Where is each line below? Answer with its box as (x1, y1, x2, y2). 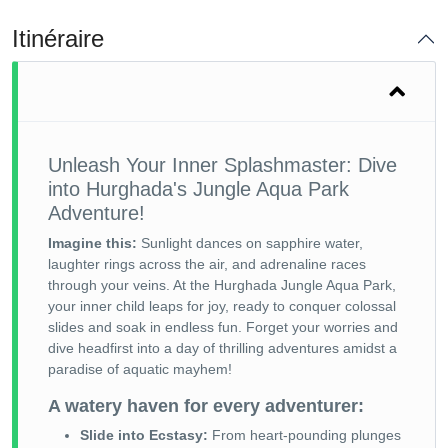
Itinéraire (12, 24, 104, 52)
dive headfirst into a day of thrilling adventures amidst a (48, 339, 397, 356)
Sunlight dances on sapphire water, (137, 234, 363, 251)
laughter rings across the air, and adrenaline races (48, 255, 366, 272)
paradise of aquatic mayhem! (48, 360, 232, 377)
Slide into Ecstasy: (80, 426, 208, 443)
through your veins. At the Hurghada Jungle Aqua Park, (48, 276, 396, 293)
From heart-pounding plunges (208, 426, 401, 443)
